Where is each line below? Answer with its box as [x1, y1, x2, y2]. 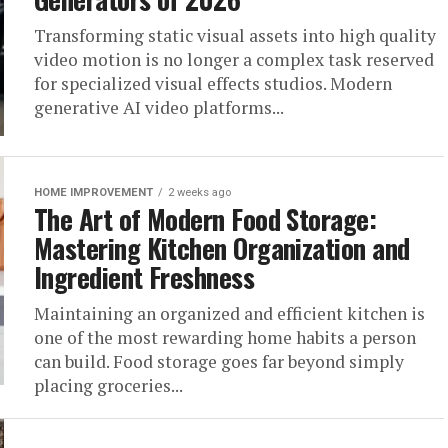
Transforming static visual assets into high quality [34, 24, 436, 47]
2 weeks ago [168, 186, 231, 199]
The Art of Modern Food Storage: [34, 199, 377, 239]
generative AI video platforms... [34, 96, 284, 119]
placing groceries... [34, 374, 183, 397]
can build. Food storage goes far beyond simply [34, 350, 404, 373]
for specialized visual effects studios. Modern [34, 72, 392, 95]
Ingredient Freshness [34, 257, 255, 297]
